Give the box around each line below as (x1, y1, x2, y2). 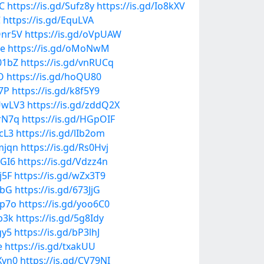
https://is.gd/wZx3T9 (14, 169, 105, 182)
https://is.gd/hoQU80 (6, 70, 101, 83)
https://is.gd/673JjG (15, 183, 100, 196)
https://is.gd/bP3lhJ (14, 226, 100, 239)
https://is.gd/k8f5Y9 (12, 84, 100, 97)
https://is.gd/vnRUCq (21, 56, 114, 69)
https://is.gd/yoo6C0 (19, 197, 110, 210)
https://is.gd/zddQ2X (27, 98, 120, 111)
